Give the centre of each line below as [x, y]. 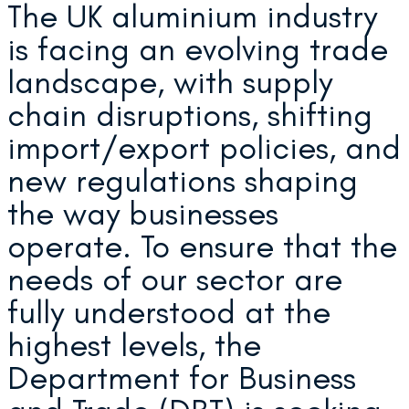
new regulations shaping [183, 180]
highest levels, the [134, 344]
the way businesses [143, 213]
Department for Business [182, 377]
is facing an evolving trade [198, 48]
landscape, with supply [170, 81]
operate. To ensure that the [202, 246]
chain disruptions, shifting [190, 114]
